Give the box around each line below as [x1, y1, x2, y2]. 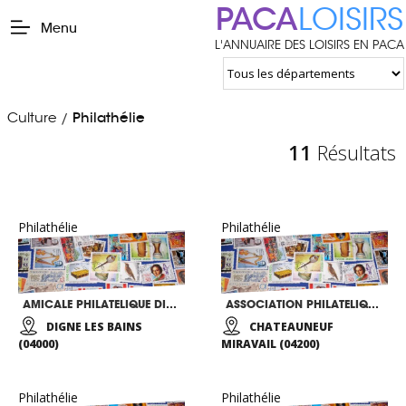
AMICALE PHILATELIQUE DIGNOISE [166, 296, 177, 311]
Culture [6, 108, 56, 126]
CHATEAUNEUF [249, 318, 333, 334]
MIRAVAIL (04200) [221, 335, 320, 352]
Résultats [312, 138, 396, 166]
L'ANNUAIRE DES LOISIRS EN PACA [215, 37, 404, 53]
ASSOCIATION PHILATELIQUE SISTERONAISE [368, 296, 379, 311]
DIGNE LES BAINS [46, 318, 142, 334]
